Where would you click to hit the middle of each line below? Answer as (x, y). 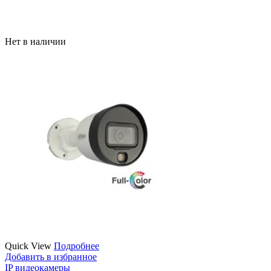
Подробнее (77, 246)
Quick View (28, 246)
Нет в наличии (35, 41)
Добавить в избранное (51, 256)
